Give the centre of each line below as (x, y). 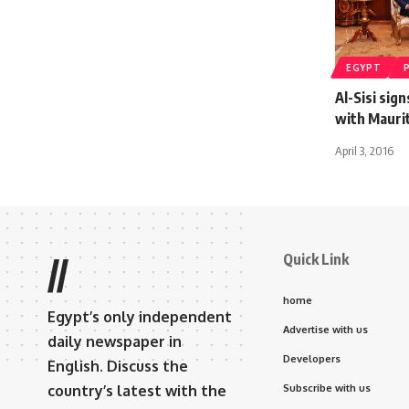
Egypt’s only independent (140, 316)
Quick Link (316, 259)
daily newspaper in (115, 341)
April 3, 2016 (364, 150)
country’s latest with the (137, 390)
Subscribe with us (327, 388)
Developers (312, 358)
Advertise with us (325, 329)
